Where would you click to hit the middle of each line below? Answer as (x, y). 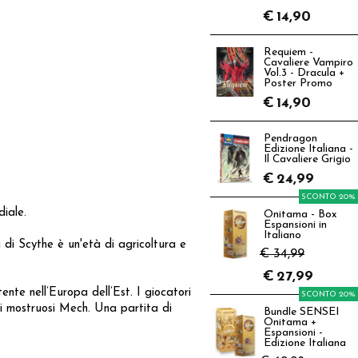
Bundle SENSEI (301, 312)
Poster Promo (298, 84)
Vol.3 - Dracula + (304, 73)
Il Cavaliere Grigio (307, 159)
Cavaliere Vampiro (308, 63)
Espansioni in (295, 225)
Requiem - (288, 52)
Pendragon (290, 139)
